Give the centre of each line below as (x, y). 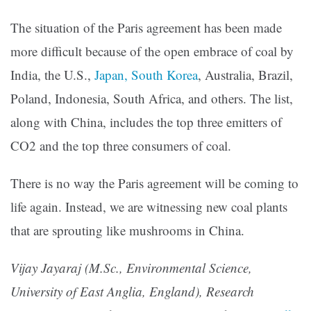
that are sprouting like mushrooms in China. (127, 230)
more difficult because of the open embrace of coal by (152, 51)
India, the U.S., (52, 75)
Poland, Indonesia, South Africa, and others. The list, (152, 99)
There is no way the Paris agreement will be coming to (154, 183)
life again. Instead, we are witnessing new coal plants (149, 207)
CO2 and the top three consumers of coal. (121, 146)
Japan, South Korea (146, 75)
